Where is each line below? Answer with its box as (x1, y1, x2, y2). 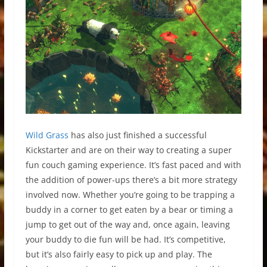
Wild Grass (25, 129, 69, 141)
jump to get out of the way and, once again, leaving (25, 219, 230, 231)
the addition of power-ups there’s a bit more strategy (25, 174, 237, 186)
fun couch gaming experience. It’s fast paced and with (25, 159, 241, 171)
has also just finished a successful (68, 129, 207, 141)
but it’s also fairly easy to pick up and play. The (25, 249, 212, 260)
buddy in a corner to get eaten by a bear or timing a (25, 204, 233, 216)
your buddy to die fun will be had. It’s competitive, (25, 234, 226, 246)
